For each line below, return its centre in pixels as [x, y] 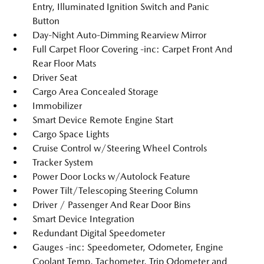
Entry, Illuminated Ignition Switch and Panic [121, 7]
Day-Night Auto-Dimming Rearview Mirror [119, 35]
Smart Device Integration [83, 219]
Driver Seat [55, 77]
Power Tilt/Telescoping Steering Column [115, 191]
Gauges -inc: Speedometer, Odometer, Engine [128, 247]
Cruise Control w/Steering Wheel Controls [120, 148]
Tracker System [63, 162]
